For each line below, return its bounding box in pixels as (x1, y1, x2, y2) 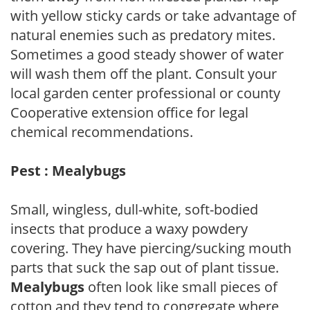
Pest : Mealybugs (10, 161, 126, 180)
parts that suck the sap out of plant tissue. (10, 257, 279, 277)
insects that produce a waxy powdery (10, 219, 248, 238)
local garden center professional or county (10, 83, 280, 102)
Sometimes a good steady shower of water (10, 44, 284, 64)
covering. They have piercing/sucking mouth (10, 238, 291, 257)
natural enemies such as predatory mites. (10, 25, 275, 44)
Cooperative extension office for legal (10, 102, 248, 122)
